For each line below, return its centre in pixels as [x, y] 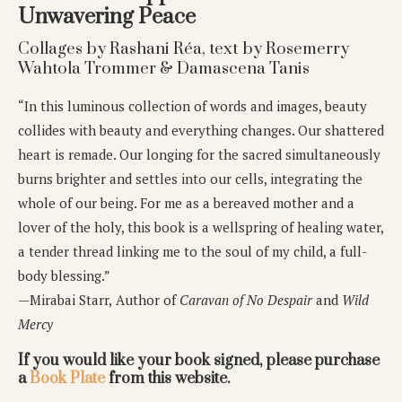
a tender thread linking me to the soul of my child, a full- [192, 252]
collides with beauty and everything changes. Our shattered [201, 131]
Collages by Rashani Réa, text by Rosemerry [184, 49]
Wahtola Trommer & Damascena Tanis [164, 69]
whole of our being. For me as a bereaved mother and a [186, 203]
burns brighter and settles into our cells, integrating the [190, 179]
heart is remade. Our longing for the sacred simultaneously [199, 155]
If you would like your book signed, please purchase [199, 361]
